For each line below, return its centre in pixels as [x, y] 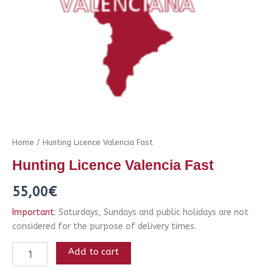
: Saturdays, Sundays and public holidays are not [151, 212]
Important [33, 212]
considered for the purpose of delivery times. [104, 226]
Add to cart [94, 252]
